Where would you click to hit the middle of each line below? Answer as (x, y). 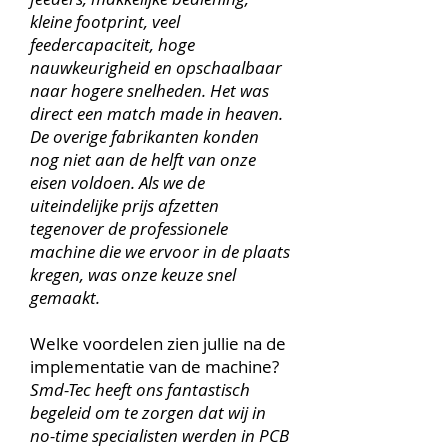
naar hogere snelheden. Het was (149, 90)
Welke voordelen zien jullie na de (158, 343)
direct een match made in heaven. (156, 113)
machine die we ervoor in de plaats (160, 251)
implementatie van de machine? (154, 366)
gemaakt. (67, 297)
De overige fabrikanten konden (144, 136)
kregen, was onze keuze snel (133, 274)
